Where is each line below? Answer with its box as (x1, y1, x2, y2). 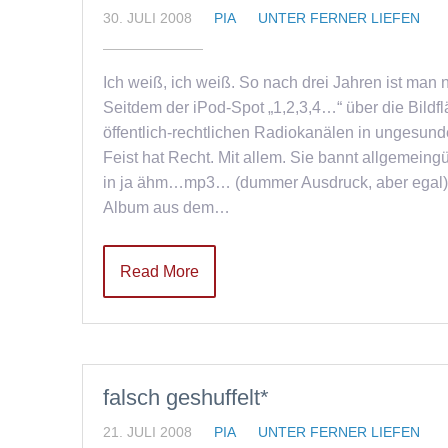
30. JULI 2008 (103, 10, 192, 26)
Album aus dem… (103, 199, 230, 216)
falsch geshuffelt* (103, 385, 269, 410)
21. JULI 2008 (103, 424, 192, 440)
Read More (120, 263, 199, 280)
